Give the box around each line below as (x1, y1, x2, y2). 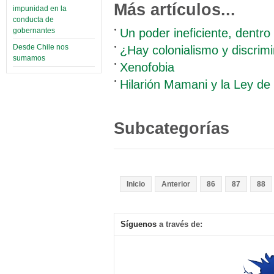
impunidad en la (13, 4, 67, 13)
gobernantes (13, 26, 55, 35)
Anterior (161, 179, 190, 188)
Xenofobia (120, 59, 174, 74)
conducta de (13, 15, 54, 24)
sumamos (13, 54, 45, 63)
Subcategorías (114, 119, 229, 138)
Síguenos (120, 220, 157, 229)
